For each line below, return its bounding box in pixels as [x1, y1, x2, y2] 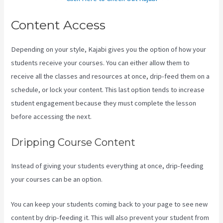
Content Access [11, 17, 106, 33]
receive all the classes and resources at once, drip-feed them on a [11, 72, 210, 81]
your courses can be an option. [11, 174, 103, 184]
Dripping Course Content [11, 136, 136, 148]
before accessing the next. [11, 112, 94, 121]
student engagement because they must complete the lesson [11, 99, 197, 108]
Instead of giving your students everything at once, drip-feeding [11, 161, 204, 170]
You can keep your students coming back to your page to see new [11, 200, 208, 209]
